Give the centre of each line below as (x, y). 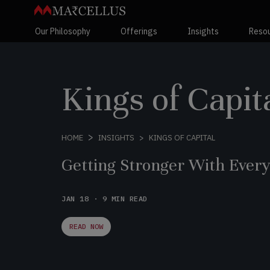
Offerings (139, 31)
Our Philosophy (63, 31)
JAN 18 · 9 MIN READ (105, 199)
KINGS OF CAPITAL (182, 137)
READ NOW (86, 226)
